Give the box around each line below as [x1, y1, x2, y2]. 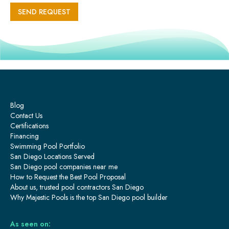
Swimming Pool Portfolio [10, 141, 85, 152]
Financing [10, 131, 39, 142]
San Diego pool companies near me [10, 162, 118, 172]
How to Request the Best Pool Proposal [10, 172, 126, 182]
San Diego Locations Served [10, 151, 95, 162]
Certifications [10, 121, 49, 131]
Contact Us [10, 110, 42, 121]
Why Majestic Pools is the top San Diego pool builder [10, 192, 168, 203]
